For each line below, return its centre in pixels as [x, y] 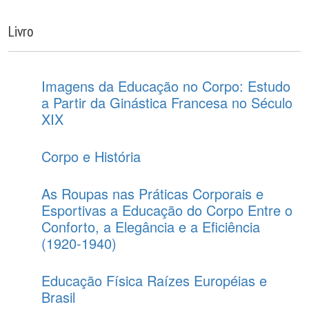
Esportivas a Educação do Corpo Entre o [167, 210]
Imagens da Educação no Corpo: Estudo [166, 86]
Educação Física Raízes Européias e [154, 280]
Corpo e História [91, 156]
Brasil [58, 297]
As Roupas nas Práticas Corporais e [152, 193]
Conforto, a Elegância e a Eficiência [151, 227]
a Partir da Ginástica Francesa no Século [167, 102]
